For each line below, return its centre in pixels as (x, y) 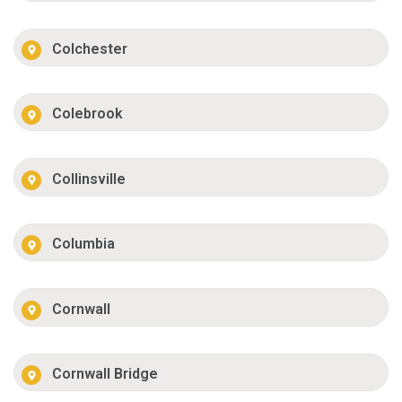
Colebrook (88, 114)
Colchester (90, 48)
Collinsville (89, 179)
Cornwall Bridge (105, 374)
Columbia (84, 244)
